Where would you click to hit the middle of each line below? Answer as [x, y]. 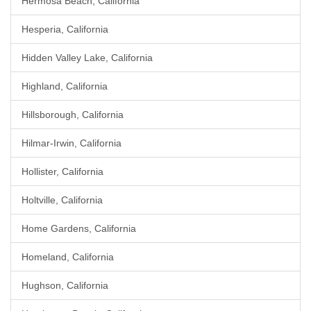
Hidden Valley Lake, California [87, 58]
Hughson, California [65, 285]
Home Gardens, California [79, 228]
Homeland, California [68, 257]
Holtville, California [62, 200]
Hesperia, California [65, 29]
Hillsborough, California [73, 115]
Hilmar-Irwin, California [72, 143]
